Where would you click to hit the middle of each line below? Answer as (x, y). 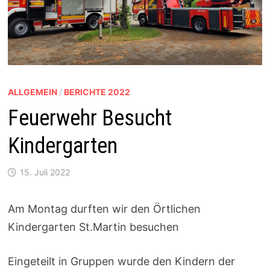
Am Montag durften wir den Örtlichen (104, 209)
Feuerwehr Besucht (89, 118)
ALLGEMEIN (32, 92)
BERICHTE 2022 (97, 92)
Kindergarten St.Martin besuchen (93, 227)
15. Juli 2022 (45, 172)
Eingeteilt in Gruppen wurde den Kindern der (121, 261)
